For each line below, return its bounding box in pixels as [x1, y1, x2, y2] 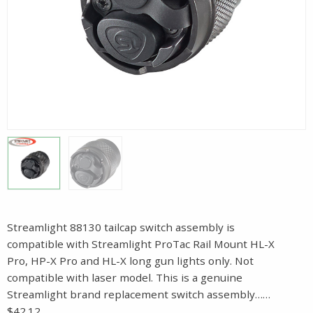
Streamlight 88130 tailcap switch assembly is [7, 220, 235, 235]
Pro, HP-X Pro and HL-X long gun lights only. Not [7, 254, 254, 268]
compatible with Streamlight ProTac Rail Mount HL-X [7, 237, 275, 252]
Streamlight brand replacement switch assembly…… [7, 287, 270, 302]
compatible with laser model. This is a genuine [7, 270, 242, 285]
